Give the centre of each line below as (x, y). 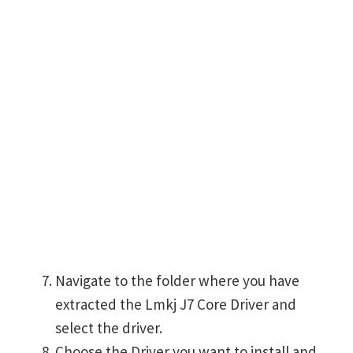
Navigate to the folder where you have (177, 281)
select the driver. (109, 328)
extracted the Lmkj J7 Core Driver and (176, 305)
